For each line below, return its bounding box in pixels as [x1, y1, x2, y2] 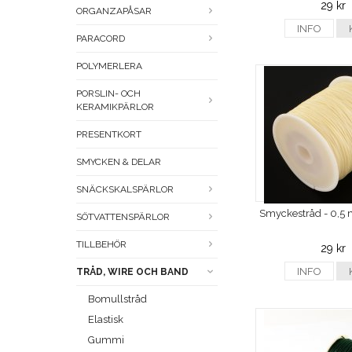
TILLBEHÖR [76, 239, 126, 251]
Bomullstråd [88, 293, 147, 306]
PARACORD [76, 33, 125, 45]
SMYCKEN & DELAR [76, 156, 161, 168]
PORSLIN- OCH [76, 88, 141, 100]
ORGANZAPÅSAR [76, 5, 152, 17]
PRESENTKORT [76, 129, 141, 141]
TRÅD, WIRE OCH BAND [76, 266, 189, 278]
